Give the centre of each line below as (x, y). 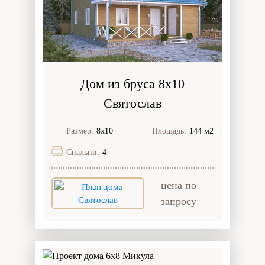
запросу (179, 201)
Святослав (132, 103)
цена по (179, 185)
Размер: (80, 131)
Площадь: (169, 131)
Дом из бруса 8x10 (132, 84)
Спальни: (83, 152)
